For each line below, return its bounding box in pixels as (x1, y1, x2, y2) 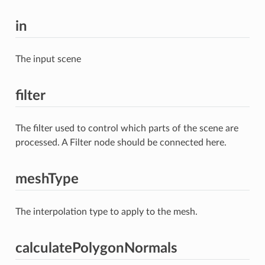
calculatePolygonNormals (15, 241, 177, 256)
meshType (15, 172, 79, 186)
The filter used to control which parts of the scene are (15, 123, 238, 133)
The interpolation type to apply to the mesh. (15, 206, 198, 216)
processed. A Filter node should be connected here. (15, 137, 227, 147)
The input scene (15, 54, 81, 64)
